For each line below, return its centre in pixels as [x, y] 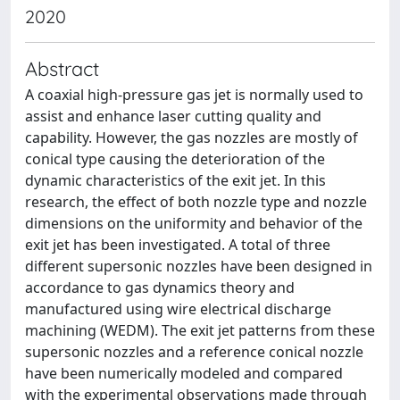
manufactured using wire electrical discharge [178, 309]
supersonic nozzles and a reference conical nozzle [194, 352]
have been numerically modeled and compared [184, 373]
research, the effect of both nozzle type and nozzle [196, 202]
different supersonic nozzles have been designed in [199, 266]
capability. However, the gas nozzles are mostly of [192, 137]
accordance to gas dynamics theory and [160, 287]
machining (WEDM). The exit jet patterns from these [200, 330]
